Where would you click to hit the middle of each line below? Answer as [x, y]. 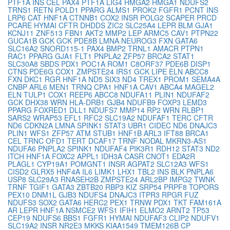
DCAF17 [103, 141]
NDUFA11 [137, 95]
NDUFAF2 [193, 95]
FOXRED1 [52, 110]
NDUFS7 [104, 110]
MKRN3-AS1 [186, 141]
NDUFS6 [48, 218]
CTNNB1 [85, 18]
